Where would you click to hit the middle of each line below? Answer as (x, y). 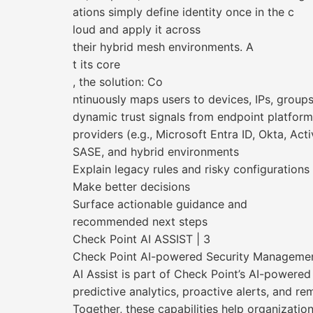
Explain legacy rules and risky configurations (191, 169)
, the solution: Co (118, 82)
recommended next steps (140, 221)
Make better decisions (131, 187)
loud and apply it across (137, 29)
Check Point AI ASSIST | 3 (141, 239)
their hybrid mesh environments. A (163, 47)
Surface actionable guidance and (160, 204)
